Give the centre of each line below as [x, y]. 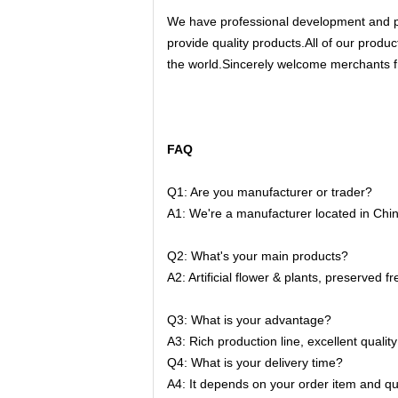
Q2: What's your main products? [258, 256]
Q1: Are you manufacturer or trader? [270, 192]
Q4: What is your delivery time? [255, 362]
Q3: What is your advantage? [249, 320]
